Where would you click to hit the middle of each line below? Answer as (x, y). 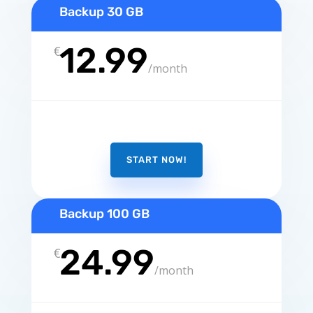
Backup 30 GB (101, 12)
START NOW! (156, 160)
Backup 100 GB (104, 214)
